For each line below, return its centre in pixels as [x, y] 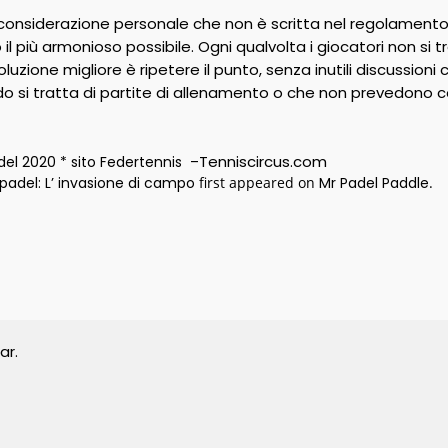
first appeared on [256, 182]
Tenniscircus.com [262, 161]
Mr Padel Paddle [373, 183]
